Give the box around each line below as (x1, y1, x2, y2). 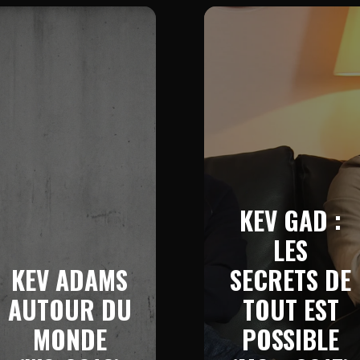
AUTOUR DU (7, 290, 132, 328)
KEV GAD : (239, 201, 342, 239)
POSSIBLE (242, 320, 339, 358)
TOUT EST (242, 290, 339, 328)
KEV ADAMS (11, 260, 128, 298)
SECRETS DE (230, 260, 351, 298)
